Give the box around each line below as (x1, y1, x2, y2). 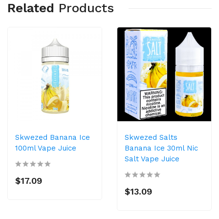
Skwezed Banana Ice (15, 133, 90, 142)
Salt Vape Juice (125, 154, 179, 163)
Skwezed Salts (125, 133, 177, 142)
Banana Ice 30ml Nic (125, 144, 198, 153)
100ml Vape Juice (15, 144, 76, 153)
